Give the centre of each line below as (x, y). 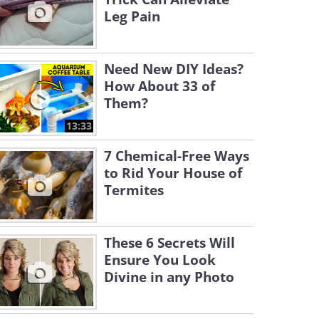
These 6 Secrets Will (169, 243)
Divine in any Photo (169, 277)
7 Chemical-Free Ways (177, 156)
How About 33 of (159, 86)
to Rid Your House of (173, 173)
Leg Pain (132, 16)
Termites (134, 190)
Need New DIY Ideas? (174, 69)
